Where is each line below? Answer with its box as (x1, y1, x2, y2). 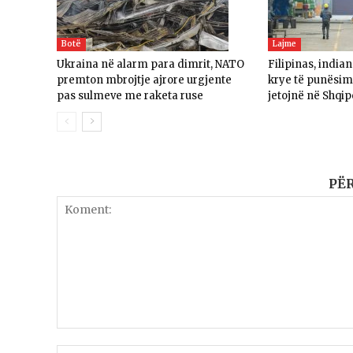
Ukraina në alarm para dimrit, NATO (57, 57, 244, 71)
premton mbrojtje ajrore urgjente (57, 72, 232, 87)
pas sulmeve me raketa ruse (57, 88, 203, 102)
